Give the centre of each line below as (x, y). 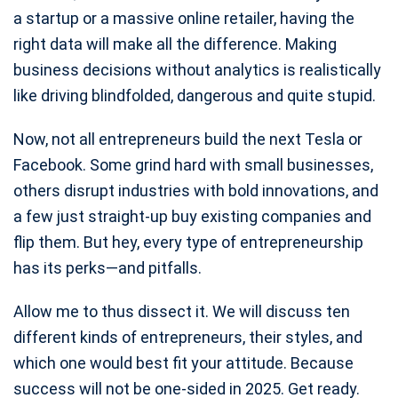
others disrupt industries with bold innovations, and (196, 191)
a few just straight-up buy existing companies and (192, 216)
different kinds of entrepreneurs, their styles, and (188, 337)
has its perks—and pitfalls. (107, 268)
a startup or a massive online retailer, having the (184, 18)
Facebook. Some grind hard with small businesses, (193, 165)
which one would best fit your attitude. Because (183, 363)
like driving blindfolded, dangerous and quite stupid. (195, 96)
